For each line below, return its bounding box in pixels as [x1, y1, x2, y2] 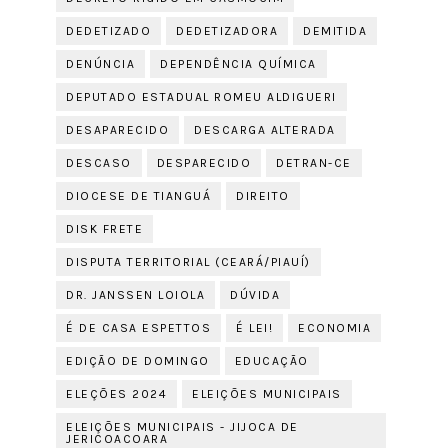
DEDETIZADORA [176, 24, 279, 38]
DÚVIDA [230, 288, 281, 302]
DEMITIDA [303, 24, 368, 38]
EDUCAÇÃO [234, 354, 309, 368]
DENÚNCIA [66, 57, 136, 71]
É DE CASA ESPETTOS [66, 321, 212, 335]
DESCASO [66, 156, 132, 170]
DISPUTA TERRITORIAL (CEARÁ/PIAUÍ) [66, 255, 311, 269]
